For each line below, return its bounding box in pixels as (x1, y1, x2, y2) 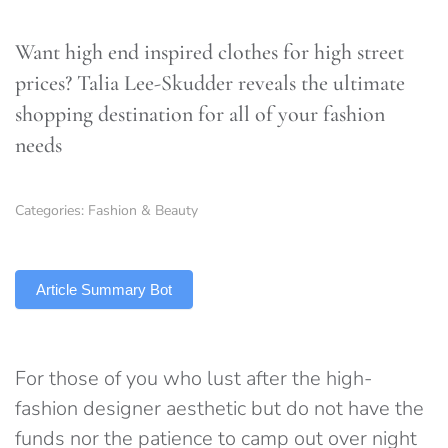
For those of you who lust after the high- (15, 365, 372, 392)
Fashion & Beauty (88, 201, 198, 220)
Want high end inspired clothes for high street (15, 39, 404, 65)
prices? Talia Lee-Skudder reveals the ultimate (15, 70, 405, 96)
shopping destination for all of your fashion (15, 101, 385, 127)
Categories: (15, 201, 88, 220)
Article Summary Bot (36, 281, 172, 298)
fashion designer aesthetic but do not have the (15, 395, 424, 422)
